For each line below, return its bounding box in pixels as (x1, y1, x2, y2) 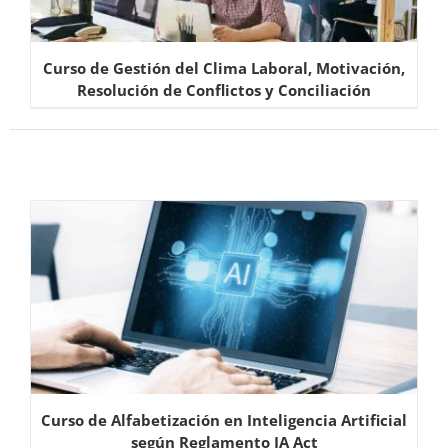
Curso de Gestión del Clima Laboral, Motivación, (43, 58, 405, 79)
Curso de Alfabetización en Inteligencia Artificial (41, 410, 407, 431)
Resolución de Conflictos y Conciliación (77, 80, 371, 101)
